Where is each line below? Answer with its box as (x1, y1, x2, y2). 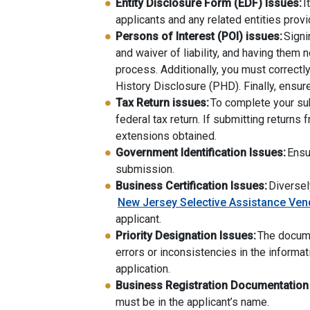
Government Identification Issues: (116, 146, 286, 160)
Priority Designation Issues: (116, 229, 256, 243)
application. (116, 262, 170, 276)
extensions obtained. (116, 129, 217, 143)
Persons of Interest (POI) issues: (116, 30, 282, 44)
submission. (116, 163, 174, 176)
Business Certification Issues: (116, 179, 267, 193)
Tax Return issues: (116, 96, 209, 110)
